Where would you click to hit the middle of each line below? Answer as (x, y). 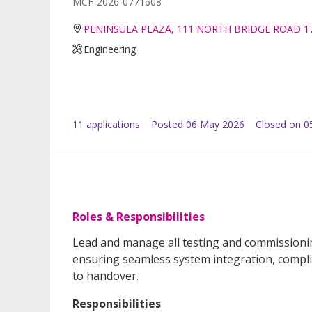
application (109, 124)
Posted (167, 124)
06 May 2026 (215, 124)
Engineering (110, 49)
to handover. (106, 275)
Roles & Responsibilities (139, 216)
